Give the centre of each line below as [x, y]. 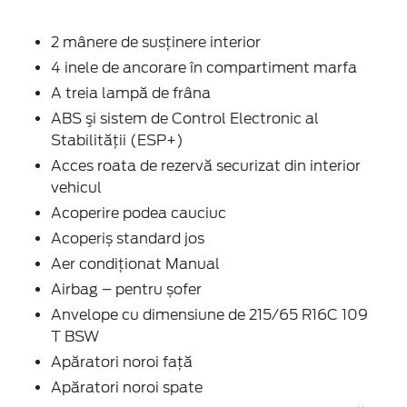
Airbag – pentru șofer [126, 289]
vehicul [76, 187]
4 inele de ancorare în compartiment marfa [204, 67]
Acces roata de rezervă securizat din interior [206, 165]
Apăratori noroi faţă [122, 362]
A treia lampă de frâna [131, 93]
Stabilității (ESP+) [117, 140]
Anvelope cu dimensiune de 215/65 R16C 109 [209, 314]
